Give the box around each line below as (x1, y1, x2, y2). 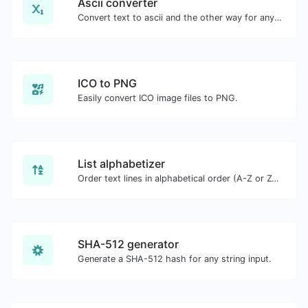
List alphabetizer (78, 156, 165, 170)
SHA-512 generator (78, 236, 179, 251)
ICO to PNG (78, 76, 137, 90)
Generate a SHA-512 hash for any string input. (78, 253, 272, 264)
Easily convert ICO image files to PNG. (78, 92, 238, 103)
